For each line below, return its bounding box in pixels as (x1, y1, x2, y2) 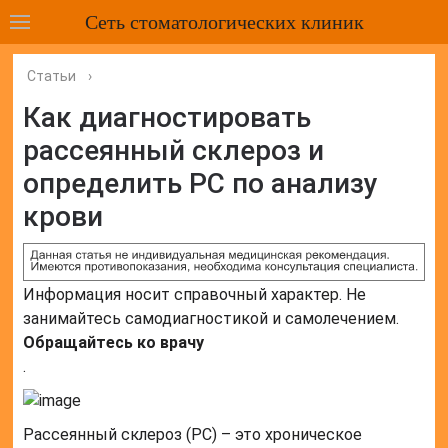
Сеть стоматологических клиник (84, 8, 364, 35)
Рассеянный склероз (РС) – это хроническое (23, 425, 363, 445)
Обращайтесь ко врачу (23, 333, 205, 353)
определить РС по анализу (23, 167, 379, 200)
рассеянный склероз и (23, 134, 325, 167)
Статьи (27, 68, 77, 84)
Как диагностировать (23, 101, 312, 134)
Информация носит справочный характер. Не (23, 285, 367, 305)
